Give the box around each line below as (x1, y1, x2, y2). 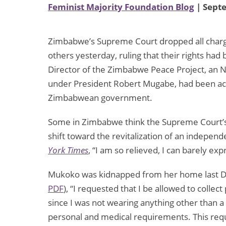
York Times (48, 144, 88, 156)
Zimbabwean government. (48, 92, 152, 104)
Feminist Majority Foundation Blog (48, 1, 194, 13)
